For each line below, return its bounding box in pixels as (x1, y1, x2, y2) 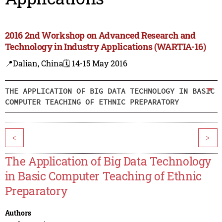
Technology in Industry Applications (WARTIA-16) (4, 41, 206, 53)
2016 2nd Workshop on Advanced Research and (4, 29, 196, 42)
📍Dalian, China (4, 58, 63, 69)
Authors (4, 208, 31, 218)
